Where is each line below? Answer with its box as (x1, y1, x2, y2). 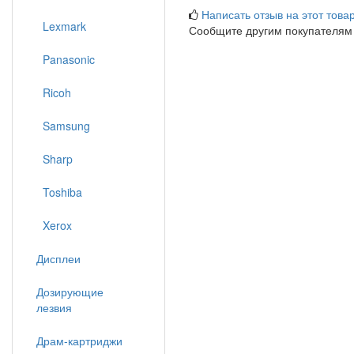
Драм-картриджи (36, 333, 122, 348)
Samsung (36, 118, 90, 134)
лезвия (36, 299, 72, 315)
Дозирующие (36, 284, 104, 299)
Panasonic (36, 51, 95, 67)
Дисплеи (36, 250, 81, 266)
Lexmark (36, 18, 86, 34)
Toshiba (36, 184, 82, 200)
